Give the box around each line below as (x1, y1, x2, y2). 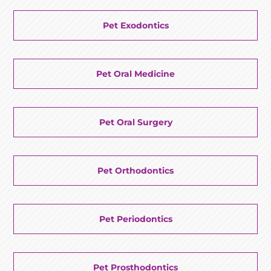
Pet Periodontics (99, 213, 172, 224)
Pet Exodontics (102, 19, 169, 31)
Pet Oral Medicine (96, 68, 175, 79)
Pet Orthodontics (97, 165, 174, 176)
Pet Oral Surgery (99, 116, 172, 128)
